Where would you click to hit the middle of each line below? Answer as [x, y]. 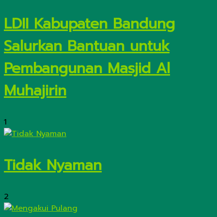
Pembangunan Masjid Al [87, 69]
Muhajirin [35, 91]
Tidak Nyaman [53, 165]
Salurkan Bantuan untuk [87, 46]
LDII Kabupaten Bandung [89, 24]
